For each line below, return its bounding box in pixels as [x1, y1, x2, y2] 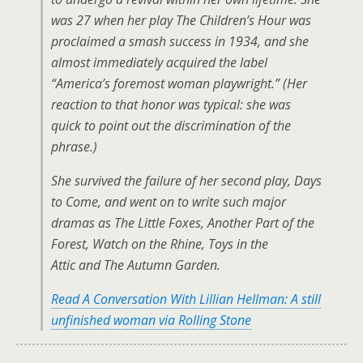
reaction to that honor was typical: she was [51, 96, 291, 114]
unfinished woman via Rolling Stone [51, 311, 251, 330]
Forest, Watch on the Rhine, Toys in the [51, 235, 268, 254]
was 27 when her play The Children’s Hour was [51, 11, 311, 30]
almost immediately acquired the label [51, 53, 267, 72]
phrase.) [51, 138, 97, 156]
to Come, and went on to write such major [51, 193, 286, 211]
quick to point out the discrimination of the [51, 117, 291, 135]
